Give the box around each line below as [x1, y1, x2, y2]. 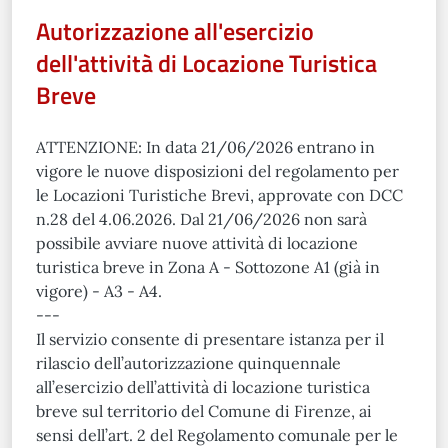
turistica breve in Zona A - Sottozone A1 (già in [36, 257, 380, 277]
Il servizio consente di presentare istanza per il [36, 329, 384, 349]
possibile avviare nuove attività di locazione [36, 233, 358, 253]
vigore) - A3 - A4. [36, 281, 162, 301]
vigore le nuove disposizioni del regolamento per [36, 161, 399, 181]
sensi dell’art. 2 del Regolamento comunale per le [36, 425, 398, 445]
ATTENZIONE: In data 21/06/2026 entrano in [36, 137, 375, 157]
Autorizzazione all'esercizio [36, 13, 314, 49]
